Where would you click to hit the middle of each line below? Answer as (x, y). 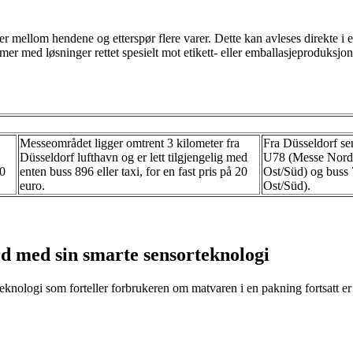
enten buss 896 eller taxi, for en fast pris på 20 (134, 171)
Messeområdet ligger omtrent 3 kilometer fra (130, 143)
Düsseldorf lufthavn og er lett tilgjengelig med (134, 157)
